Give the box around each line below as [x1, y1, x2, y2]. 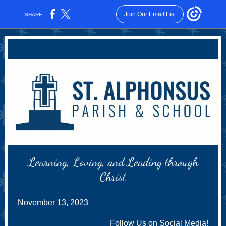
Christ [100, 169, 126, 184]
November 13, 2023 [18, 198, 88, 207]
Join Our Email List [124, 11, 176, 18]
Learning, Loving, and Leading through [28, 155, 198, 169]
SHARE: [22, 11, 47, 17]
